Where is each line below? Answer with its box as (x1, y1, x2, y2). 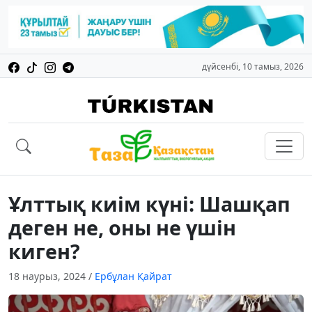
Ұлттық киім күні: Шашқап (8, 190, 290, 218)
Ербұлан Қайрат (95, 270, 172, 283)
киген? (8, 237, 80, 265)
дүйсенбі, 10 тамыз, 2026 (202, 61, 304, 73)
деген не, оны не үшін (8, 214, 236, 242)
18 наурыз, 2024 (8, 270, 88, 283)
